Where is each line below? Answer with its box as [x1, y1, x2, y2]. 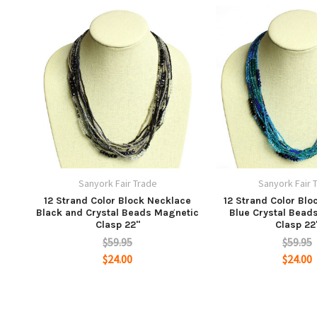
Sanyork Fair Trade [78, 176, 157, 190]
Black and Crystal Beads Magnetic [36, 206, 199, 219]
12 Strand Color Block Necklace [44, 194, 191, 207]
